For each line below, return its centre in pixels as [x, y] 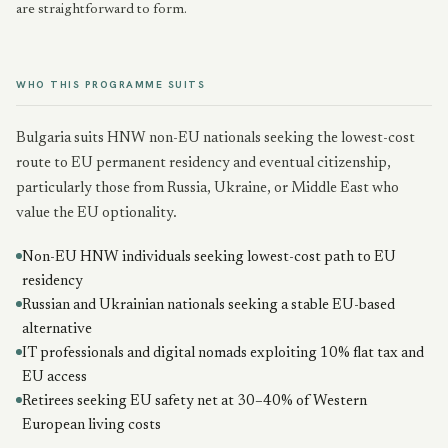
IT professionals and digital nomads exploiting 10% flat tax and [223, 353]
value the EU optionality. [96, 213]
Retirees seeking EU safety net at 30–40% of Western [194, 401]
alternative [57, 329]
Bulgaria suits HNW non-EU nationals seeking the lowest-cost [215, 138]
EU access [54, 377]
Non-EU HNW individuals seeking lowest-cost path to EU [209, 257]
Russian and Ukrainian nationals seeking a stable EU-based [208, 305]
